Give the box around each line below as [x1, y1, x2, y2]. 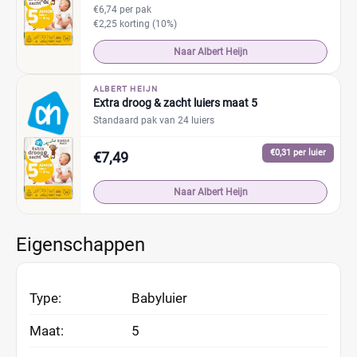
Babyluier [131, 290, 187, 306]
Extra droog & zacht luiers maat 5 [93, 96, 257, 109]
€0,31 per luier [270, 147, 326, 158]
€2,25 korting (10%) [93, 18, 177, 29]
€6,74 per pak [93, 4, 151, 15]
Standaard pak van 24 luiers [93, 115, 214, 126]
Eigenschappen [16, 233, 145, 256]
